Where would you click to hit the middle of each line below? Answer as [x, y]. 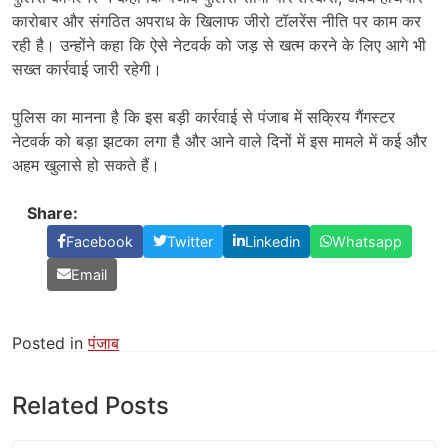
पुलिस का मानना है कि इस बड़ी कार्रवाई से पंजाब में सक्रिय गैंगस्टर [203, 116]
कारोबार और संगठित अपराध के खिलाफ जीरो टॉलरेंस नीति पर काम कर [216, 20]
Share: [52, 212]
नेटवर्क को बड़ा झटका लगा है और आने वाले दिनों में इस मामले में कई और [219, 140]
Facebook [99, 241]
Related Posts [90, 405]
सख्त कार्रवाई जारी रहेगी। [87, 68]
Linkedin [272, 241]
